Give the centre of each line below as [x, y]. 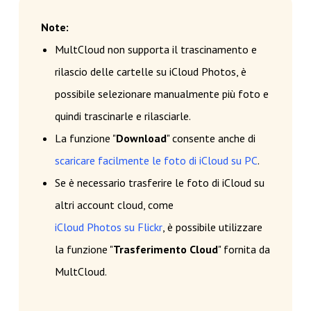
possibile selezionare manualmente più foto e [161, 94]
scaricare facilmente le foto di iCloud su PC [156, 161]
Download [141, 138]
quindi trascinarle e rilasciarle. [123, 116]
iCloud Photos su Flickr [108, 227]
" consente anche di [211, 138]
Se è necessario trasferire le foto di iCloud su [159, 183]
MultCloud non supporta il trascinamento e [155, 50]
